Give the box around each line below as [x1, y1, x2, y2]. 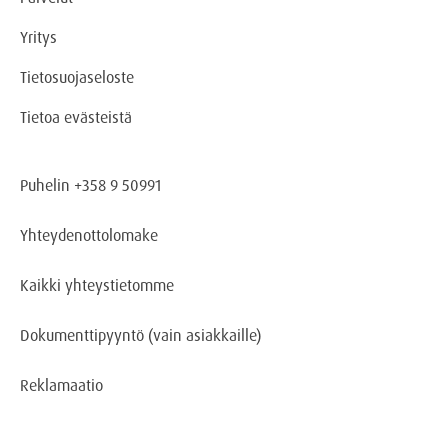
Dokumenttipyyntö [20, 325, 148, 345]
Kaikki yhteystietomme [20, 275, 174, 295]
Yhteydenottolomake [20, 225, 158, 245]
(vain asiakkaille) [148, 325, 261, 345]
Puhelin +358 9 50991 [20, 175, 161, 195]
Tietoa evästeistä [20, 107, 132, 127]
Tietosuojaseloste [20, 67, 134, 87]
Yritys [20, 27, 57, 47]
